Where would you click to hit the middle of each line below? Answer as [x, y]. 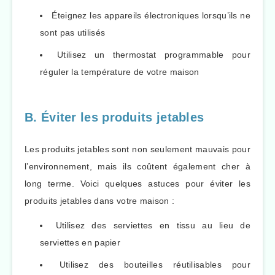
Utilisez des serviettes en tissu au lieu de [153, 226]
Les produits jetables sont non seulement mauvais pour [137, 149]
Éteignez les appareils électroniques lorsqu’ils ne [151, 16]
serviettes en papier [80, 243]
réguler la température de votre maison [120, 72]
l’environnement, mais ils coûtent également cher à [137, 166]
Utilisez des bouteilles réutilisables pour [155, 265]
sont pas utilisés [73, 33]
